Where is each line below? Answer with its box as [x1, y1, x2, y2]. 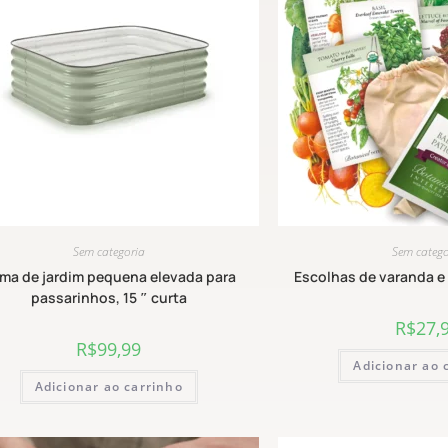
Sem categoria [72, 243, 145, 261]
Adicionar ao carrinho [34, 378, 183, 396]
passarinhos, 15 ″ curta [30, 288, 187, 308]
